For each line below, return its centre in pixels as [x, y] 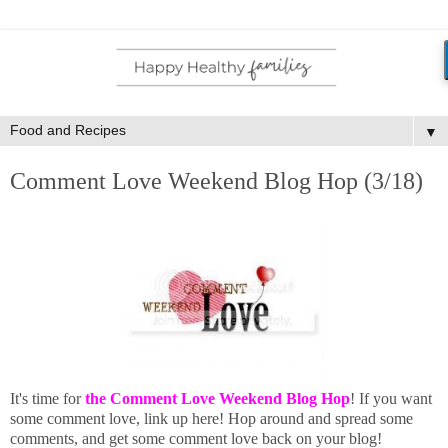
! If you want [391, 399]
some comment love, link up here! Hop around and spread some [211, 419]
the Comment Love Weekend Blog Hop [217, 399]
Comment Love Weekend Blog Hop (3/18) [216, 180]
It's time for [47, 399]
